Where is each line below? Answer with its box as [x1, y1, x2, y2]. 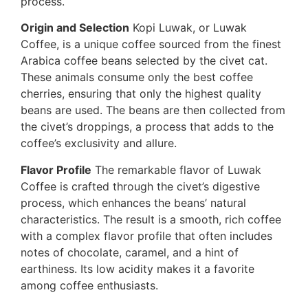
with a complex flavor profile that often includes [21, 228, 272, 243]
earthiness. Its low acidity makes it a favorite [21, 261, 254, 276]
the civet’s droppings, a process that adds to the [21, 120, 274, 134]
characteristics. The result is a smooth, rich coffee [21, 212, 281, 226]
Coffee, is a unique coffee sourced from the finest [21, 37, 281, 52]
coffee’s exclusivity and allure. [21, 136, 177, 151]
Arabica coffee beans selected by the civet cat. [21, 54, 267, 68]
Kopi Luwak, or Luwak [129, 21, 247, 35]
